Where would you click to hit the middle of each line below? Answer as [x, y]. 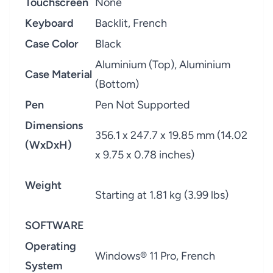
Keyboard [49, 23]
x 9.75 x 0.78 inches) [145, 155]
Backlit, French [131, 23]
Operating [51, 246]
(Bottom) [117, 84]
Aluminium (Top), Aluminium [163, 65]
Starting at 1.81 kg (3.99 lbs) [162, 195]
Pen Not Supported [143, 105]
